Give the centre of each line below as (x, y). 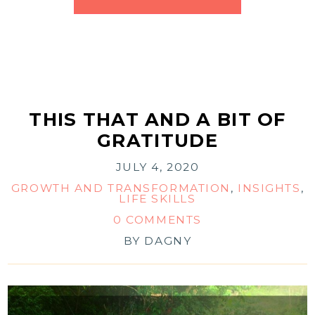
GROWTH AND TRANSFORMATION (121, 188)
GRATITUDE (157, 141)
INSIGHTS (269, 188)
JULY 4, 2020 (157, 167)
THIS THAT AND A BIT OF (157, 120)
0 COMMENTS (157, 220)
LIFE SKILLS (157, 199)
